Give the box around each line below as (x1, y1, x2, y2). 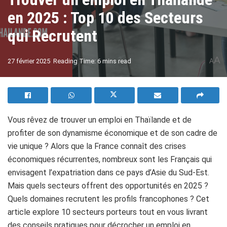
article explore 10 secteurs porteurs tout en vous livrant (8, 207, 208, 217)
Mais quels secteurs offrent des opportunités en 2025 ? (8, 181, 208, 191)
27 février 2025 (8, 57, 50, 65)
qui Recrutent (8, 26, 97, 46)
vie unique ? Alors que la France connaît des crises (8, 141, 186, 151)
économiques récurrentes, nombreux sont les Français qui (8, 155, 212, 164)
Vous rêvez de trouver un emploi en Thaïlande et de (8, 115, 192, 125)
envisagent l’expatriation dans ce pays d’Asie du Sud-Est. (8, 168, 209, 177)
